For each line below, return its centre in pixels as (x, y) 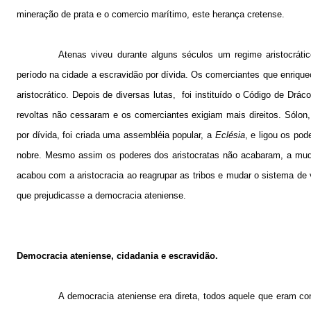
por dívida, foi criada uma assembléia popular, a (116, 135)
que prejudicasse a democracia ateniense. (101, 195)
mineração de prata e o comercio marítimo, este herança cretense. (151, 14)
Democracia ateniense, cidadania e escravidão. (117, 255)
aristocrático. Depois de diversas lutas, (96, 94)
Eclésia (230, 135)
